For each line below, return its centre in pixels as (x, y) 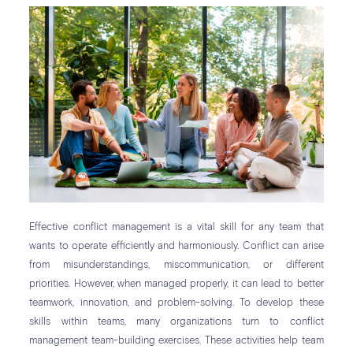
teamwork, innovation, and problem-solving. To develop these (176, 303)
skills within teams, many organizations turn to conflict (176, 321)
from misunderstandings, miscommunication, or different (176, 265)
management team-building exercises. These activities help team (176, 340)
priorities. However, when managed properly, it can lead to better (176, 284)
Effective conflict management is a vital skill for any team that (176, 227)
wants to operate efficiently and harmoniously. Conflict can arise (176, 246)
